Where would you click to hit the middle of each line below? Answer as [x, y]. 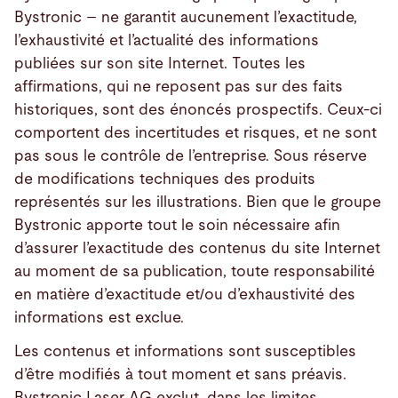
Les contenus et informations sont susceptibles [185, 352]
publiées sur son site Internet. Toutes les [160, 63]
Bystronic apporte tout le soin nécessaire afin [177, 225]
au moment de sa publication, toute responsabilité [195, 271]
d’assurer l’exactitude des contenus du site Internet [197, 248]
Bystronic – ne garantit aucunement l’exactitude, [186, 17]
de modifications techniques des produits [165, 179]
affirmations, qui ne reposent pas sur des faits [179, 86]
